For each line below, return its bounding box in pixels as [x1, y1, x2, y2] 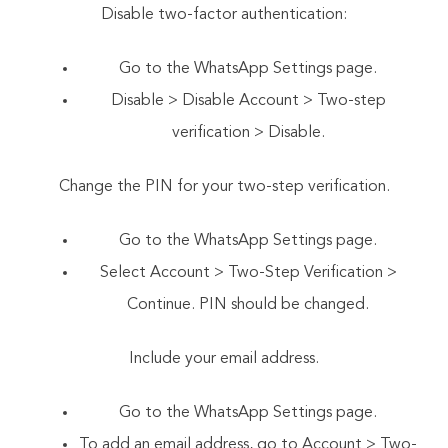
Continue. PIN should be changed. [127, 296, 369, 313]
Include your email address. [129, 350, 319, 367]
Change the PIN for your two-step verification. [58, 178, 390, 195]
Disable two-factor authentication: [101, 6, 347, 23]
